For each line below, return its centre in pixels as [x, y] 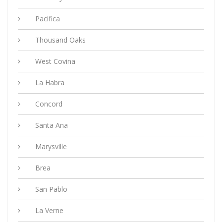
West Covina [55, 61]
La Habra [50, 82]
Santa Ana [52, 125]
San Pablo [51, 189]
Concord [49, 104]
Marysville [51, 146]
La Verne [49, 210]
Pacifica [48, 18]
